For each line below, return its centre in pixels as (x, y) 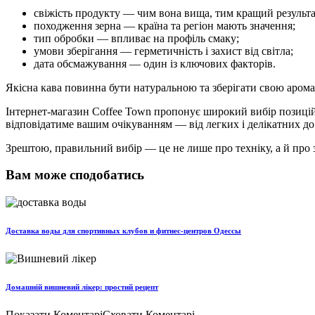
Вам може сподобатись (75, 175)
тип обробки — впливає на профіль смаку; (136, 38)
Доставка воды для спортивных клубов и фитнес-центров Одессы (123, 231)
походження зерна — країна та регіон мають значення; (165, 25)
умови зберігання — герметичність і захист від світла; (163, 51)
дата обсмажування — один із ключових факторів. (155, 63)
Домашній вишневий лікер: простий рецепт (82, 287)
